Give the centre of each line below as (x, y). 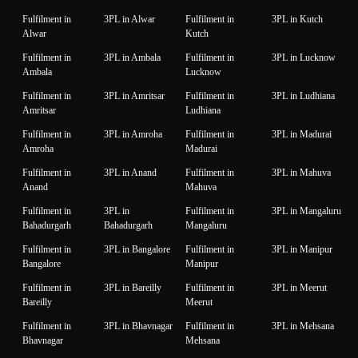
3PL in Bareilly (133, 288)
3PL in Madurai (302, 135)
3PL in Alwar (129, 20)
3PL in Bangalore (137, 250)
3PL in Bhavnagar (138, 326)
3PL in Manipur (302, 250)
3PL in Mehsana (303, 326)
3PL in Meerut (299, 288)
